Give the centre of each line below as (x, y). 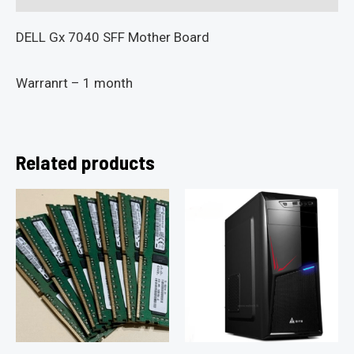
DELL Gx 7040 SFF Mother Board (113, 38)
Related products (85, 162)
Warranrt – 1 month (74, 83)
